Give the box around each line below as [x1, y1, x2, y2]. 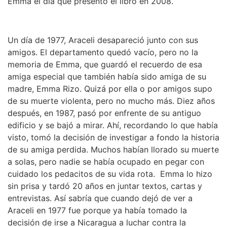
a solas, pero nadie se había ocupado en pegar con [8, 157, 204, 167]
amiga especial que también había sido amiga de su [8, 71, 206, 82]
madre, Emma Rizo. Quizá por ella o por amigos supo [8, 84, 212, 94]
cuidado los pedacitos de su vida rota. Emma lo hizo [8, 169, 212, 179]
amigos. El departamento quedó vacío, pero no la [8, 47, 198, 58]
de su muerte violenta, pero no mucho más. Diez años [8, 96, 215, 106]
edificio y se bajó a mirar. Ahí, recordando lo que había [8, 120, 218, 131]
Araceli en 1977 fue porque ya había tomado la [8, 205, 187, 216]
